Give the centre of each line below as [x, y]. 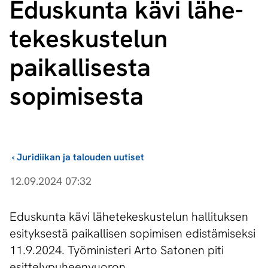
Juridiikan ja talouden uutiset [80, 157]
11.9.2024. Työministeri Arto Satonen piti [117, 250]
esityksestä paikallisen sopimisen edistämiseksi [133, 234]
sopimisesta [77, 96]
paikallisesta [80, 68]
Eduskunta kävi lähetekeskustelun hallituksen [129, 217]
